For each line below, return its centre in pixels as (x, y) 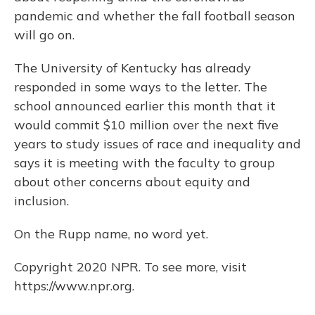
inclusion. (41, 200)
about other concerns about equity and (132, 181)
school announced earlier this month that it (145, 105)
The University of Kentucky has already (133, 67)
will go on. (44, 34)
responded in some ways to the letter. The (141, 86)
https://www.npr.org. (74, 285)
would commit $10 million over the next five (146, 124)
